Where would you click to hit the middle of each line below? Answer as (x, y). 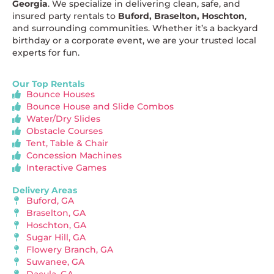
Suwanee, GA (55, 262)
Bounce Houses (60, 94)
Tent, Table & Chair (67, 143)
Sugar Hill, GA (56, 237)
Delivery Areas (45, 190)
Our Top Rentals (48, 84)
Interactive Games (66, 168)
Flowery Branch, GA (69, 250)
